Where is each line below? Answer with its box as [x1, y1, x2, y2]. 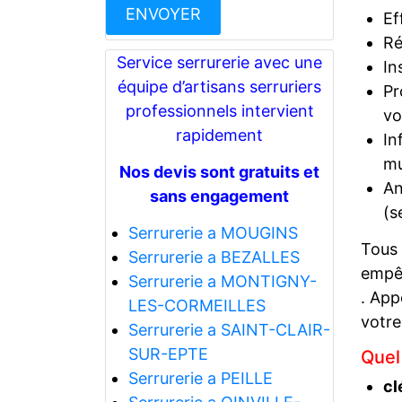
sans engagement [150, 186, 289, 205]
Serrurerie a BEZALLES [127, 247, 300, 267]
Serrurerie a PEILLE [127, 368, 273, 388]
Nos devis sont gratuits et [119, 162, 319, 181]
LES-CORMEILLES [127, 295, 266, 315]
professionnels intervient [125, 100, 314, 120]
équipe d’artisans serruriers [118, 76, 321, 96]
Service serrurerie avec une [117, 52, 322, 72]
